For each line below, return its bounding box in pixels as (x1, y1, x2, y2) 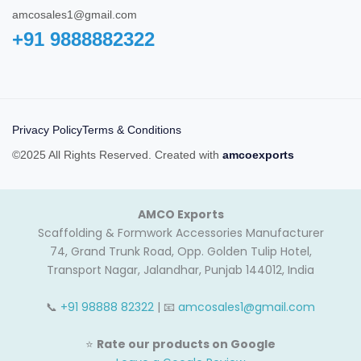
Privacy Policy (12, 123, 82, 137)
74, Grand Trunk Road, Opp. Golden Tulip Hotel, (49, 243, 312, 260)
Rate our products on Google (97, 336, 276, 353)
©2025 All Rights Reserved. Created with (12, 148, 222, 162)
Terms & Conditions (82, 123, 181, 137)
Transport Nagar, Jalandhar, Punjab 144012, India (47, 262, 314, 279)
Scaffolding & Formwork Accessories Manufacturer (37, 225, 324, 242)
